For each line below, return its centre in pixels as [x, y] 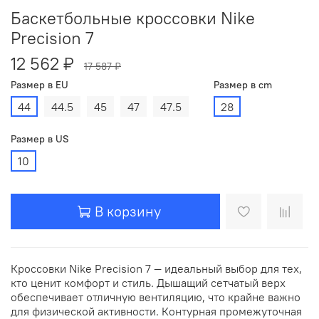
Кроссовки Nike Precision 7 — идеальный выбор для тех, [156, 269]
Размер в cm [243, 84]
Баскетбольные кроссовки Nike [133, 17]
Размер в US [40, 139]
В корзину [128, 211]
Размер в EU [40, 84]
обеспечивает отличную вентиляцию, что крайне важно [156, 297]
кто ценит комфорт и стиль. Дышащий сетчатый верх [148, 283]
